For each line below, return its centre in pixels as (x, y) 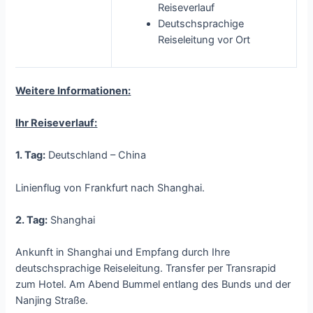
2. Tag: (32, 220)
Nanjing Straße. (52, 301)
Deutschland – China (96, 155)
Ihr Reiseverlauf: (57, 123)
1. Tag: (31, 155)
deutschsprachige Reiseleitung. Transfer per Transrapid (146, 269)
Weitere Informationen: (73, 90)
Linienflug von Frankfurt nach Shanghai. (110, 188)
